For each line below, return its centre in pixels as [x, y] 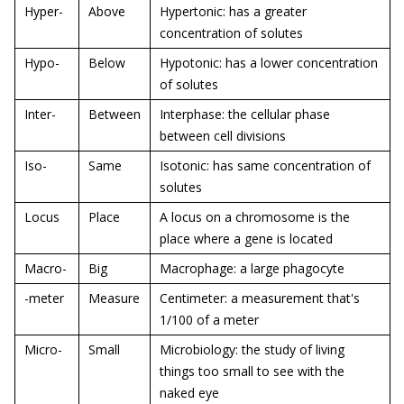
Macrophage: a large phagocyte [252, 268]
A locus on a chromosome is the [255, 217]
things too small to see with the [252, 371]
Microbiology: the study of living [252, 349]
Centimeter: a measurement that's [260, 298]
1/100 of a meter [209, 320]
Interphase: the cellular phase [245, 114]
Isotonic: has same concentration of [265, 165]
